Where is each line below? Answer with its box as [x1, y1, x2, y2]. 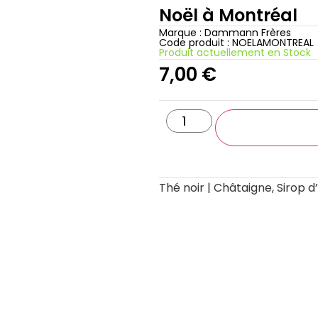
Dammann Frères [204, 26, 291, 40]
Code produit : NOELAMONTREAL [159, 35, 314, 50]
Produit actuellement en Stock [159, 45, 311, 60]
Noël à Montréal [159, 4, 297, 27]
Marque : [159, 26, 204, 40]
